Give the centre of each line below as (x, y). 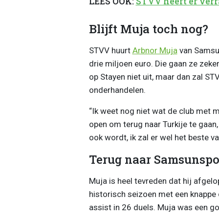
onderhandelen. (117, 90)
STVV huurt (110, 50)
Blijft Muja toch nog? (148, 29)
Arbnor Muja (155, 50)
